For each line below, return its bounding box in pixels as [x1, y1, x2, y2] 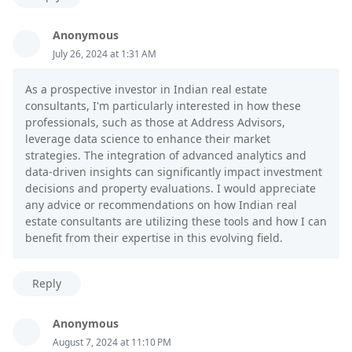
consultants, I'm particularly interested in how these [25, 98, 301, 114]
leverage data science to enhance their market [25, 131, 270, 147]
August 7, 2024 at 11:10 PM [53, 335, 171, 350]
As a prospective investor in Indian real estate [25, 82, 267, 97]
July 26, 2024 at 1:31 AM [53, 47, 156, 61]
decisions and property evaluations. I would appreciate [25, 181, 316, 196]
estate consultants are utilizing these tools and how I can [25, 214, 327, 229]
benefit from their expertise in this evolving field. [25, 230, 283, 246]
